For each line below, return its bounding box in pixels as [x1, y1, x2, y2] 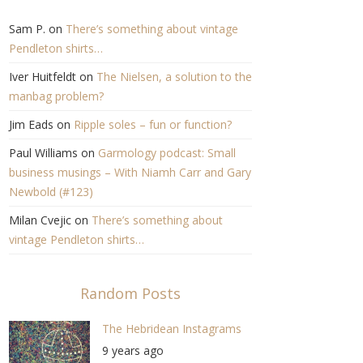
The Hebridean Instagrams [101, 321, 241, 337]
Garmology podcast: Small [97, 145, 236, 161]
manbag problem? [8, 88, 104, 105]
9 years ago [101, 343, 164, 359]
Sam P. [8, 21, 45, 37]
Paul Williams [8, 145, 78, 161]
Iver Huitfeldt [8, 69, 76, 85]
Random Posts [79, 284, 181, 304]
